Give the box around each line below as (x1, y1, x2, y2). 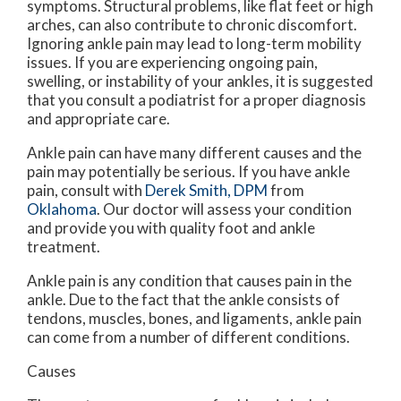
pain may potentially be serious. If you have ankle (27, 162, 350, 182)
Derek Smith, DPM (145, 181, 268, 200)
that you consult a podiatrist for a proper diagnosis (27, 90, 366, 110)
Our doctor (103, 200, 179, 219)
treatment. (27, 237, 100, 257)
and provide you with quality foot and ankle (27, 218, 315, 238)
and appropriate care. (27, 109, 170, 129)
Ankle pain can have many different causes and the (27, 143, 362, 163)
